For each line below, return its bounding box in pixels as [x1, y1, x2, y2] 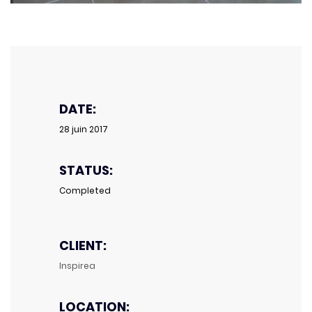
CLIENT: [59, 236, 107, 254]
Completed [59, 184, 111, 196]
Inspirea [59, 259, 95, 272]
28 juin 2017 [59, 123, 108, 135]
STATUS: [59, 161, 113, 179]
